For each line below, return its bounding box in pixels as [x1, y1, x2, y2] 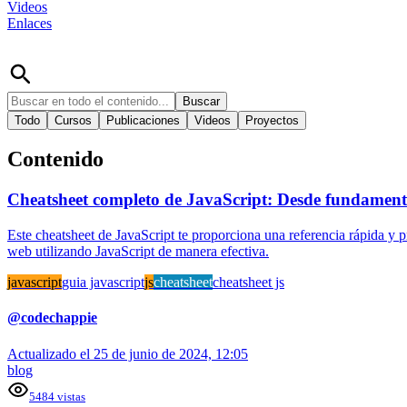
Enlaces [7, 15, 52, 31]
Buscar [183, 94, 220, 108]
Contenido [7, 147, 104, 172]
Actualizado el [7, 345, 94, 362]
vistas [55, 389, 85, 403]
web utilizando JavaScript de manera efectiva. [7, 243, 269, 260]
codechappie [21, 310, 97, 326]
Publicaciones [106, 113, 180, 127]
